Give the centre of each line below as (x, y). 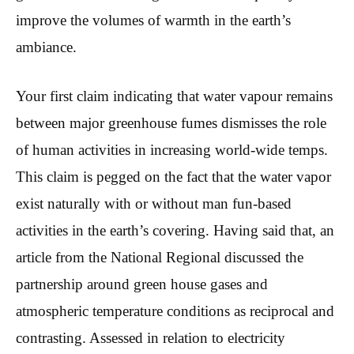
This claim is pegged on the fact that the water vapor (173, 177)
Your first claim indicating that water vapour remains (174, 96)
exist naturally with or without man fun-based (154, 204)
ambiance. (46, 47)
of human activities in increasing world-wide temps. (172, 150)
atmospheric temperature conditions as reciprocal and (175, 311)
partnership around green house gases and (142, 284)
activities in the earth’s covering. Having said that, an (175, 231)
